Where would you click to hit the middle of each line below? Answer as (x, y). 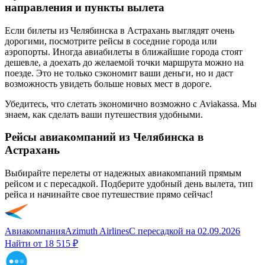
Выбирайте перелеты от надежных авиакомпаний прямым (123, 173)
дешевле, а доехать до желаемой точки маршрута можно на (124, 62)
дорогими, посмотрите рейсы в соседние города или (111, 41)
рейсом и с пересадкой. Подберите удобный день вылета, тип (129, 184)
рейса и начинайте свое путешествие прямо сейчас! (109, 195)
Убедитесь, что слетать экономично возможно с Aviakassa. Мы (131, 104)
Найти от (23, 244)
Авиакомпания (35, 231)
